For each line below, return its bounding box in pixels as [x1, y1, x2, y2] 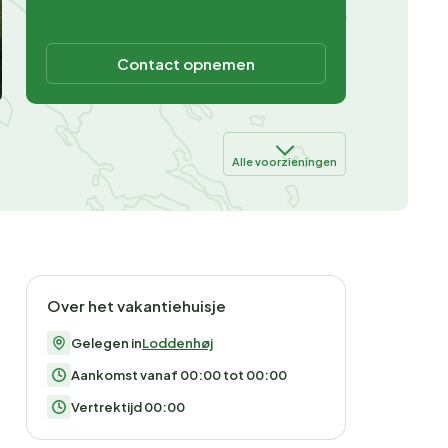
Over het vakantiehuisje [47, 296, 226, 316]
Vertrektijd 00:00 [71, 399, 185, 416]
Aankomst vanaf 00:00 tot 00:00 [71, 367, 287, 384]
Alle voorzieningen [232, 155, 337, 169]
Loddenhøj [142, 335, 213, 352]
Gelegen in [71, 335, 142, 352]
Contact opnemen [117, 54, 255, 74]
